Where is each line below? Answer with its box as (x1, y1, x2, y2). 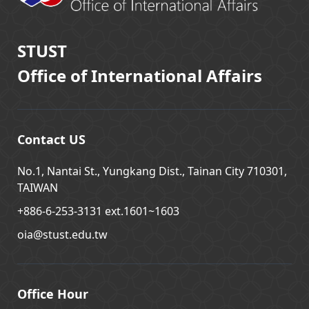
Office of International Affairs (17, 64, 262, 88)
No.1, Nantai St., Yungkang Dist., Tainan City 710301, (17, 163, 287, 179)
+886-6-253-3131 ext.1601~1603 (17, 203, 179, 219)
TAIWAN (17, 180, 58, 196)
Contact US (17, 131, 86, 148)
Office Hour (17, 286, 88, 303)
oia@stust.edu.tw (17, 227, 108, 243)
